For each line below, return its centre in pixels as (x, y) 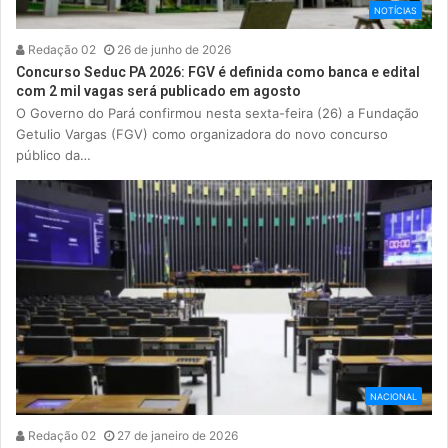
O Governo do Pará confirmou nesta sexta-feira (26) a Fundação (217, 113)
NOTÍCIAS (395, 11)
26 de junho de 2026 (174, 50)
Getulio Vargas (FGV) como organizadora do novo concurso (202, 134)
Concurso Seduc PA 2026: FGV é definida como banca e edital (218, 72)
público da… (53, 155)
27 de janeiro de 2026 (177, 436)
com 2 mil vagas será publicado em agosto (158, 91)
